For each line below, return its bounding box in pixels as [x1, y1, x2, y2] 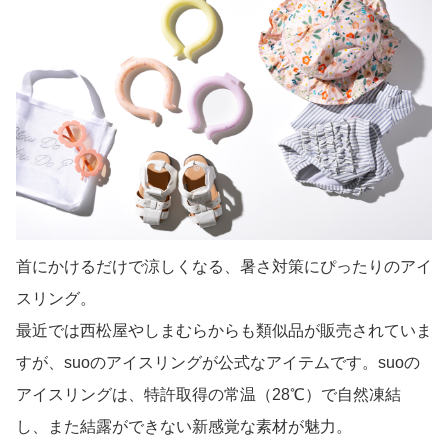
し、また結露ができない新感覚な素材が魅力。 [16, 418, 352, 436]
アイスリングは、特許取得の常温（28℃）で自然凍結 [16, 386, 401, 404]
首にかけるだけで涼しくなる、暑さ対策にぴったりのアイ [16, 258, 432, 276]
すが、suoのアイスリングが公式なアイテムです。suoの [16, 354, 420, 372]
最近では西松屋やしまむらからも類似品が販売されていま [16, 322, 432, 340]
